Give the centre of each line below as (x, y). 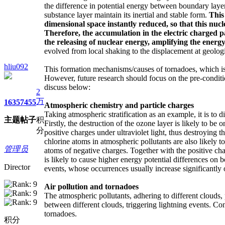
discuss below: (67, 87)
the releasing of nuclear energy (96, 42)
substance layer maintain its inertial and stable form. (127, 15)
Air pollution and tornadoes (91, 186)
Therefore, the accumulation (93, 33)
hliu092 (16, 66)
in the (152, 33)
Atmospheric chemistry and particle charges (119, 105)
